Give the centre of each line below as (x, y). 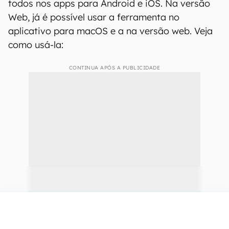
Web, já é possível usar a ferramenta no (94, 17)
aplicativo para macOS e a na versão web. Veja (110, 31)
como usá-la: (36, 45)
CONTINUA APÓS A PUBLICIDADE (114, 68)
